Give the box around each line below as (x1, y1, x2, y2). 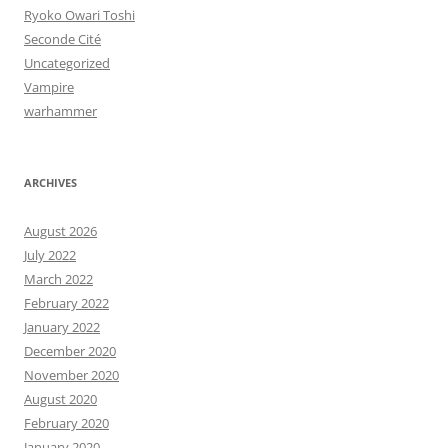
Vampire (24, 77, 74, 96)
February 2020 (24, 413, 109, 432)
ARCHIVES (24, 174, 77, 190)
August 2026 (24, 221, 97, 240)
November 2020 (24, 365, 119, 384)
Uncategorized (24, 53, 110, 72)
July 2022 (24, 245, 76, 264)
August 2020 (24, 389, 97, 408)
